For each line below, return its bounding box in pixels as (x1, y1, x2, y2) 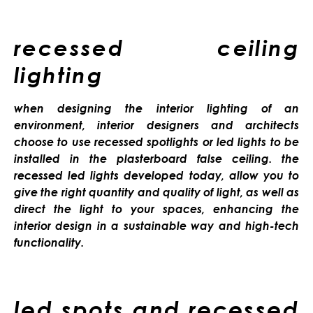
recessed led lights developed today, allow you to (14, 168, 299, 182)
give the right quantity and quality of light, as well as (14, 184, 299, 199)
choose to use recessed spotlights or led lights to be (14, 134, 299, 149)
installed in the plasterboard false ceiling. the (14, 151, 299, 166)
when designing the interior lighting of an (14, 101, 299, 115)
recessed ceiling (14, 34, 299, 61)
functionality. (14, 235, 84, 249)
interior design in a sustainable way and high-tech (14, 218, 299, 233)
